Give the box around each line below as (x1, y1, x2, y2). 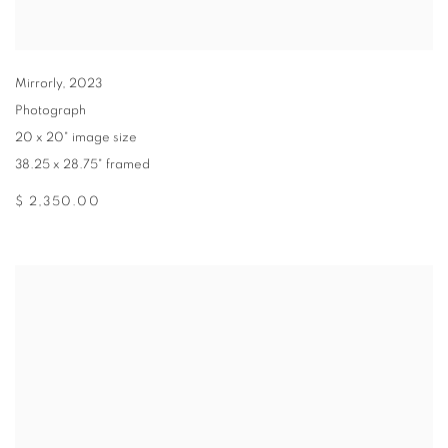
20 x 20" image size (15, 131, 137, 145)
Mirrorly (15, 77, 62, 91)
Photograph (15, 104, 86, 118)
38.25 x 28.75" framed (15, 158, 150, 172)
